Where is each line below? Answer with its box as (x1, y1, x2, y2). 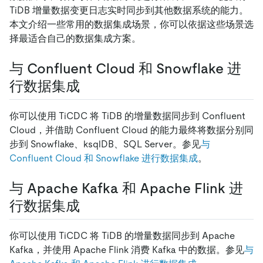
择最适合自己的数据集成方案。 (9, 32, 141, 44)
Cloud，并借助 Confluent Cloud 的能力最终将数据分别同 (9, 124, 254, 136)
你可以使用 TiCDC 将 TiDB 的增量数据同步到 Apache (9, 230, 235, 241)
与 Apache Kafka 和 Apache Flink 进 (9, 180, 243, 196)
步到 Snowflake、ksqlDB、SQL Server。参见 (9, 138, 201, 150)
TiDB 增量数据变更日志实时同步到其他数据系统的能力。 (9, 4, 248, 16)
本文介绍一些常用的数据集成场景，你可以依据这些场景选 (9, 18, 254, 30)
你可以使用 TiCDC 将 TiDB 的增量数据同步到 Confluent (9, 110, 245, 122)
